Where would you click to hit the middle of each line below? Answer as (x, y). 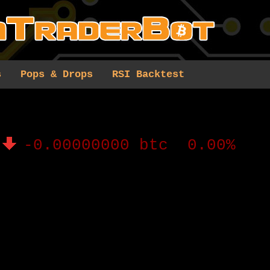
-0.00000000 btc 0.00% (130, 146)
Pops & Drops (57, 74)
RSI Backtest (148, 74)
